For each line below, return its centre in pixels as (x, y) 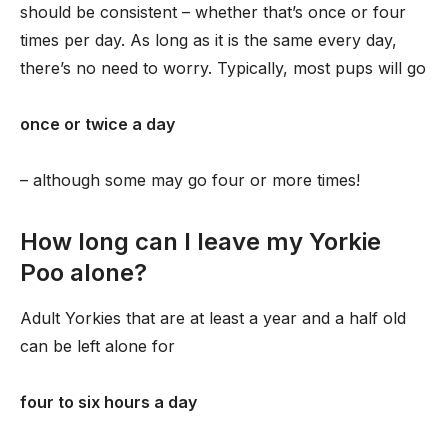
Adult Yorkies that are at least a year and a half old (213, 318)
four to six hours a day (108, 402)
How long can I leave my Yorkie (200, 241)
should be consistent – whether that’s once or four (213, 12)
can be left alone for (97, 346)
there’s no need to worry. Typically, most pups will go (223, 68)
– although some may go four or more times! (190, 180)
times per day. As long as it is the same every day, (208, 40)
